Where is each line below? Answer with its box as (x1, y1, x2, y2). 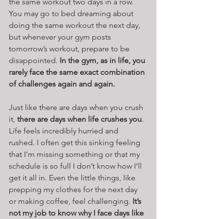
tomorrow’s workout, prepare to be (9, 44, 131, 53)
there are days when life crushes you (17, 114, 142, 124)
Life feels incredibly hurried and (9, 126, 120, 135)
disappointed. (9, 55, 60, 65)
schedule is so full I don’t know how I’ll (9, 161, 144, 171)
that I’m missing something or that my (9, 149, 142, 159)
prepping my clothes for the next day (9, 184, 139, 194)
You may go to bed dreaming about (9, 8, 135, 18)
